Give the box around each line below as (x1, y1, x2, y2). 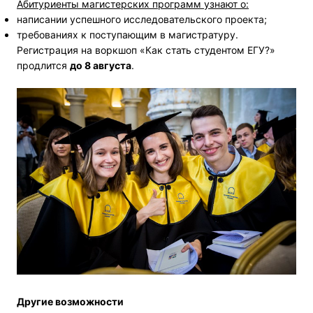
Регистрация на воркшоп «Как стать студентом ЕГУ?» (17, 44, 275, 57)
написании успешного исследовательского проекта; (17, 13, 267, 26)
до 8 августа (70, 59, 131, 72)
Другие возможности (17, 295, 124, 307)
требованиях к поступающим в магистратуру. (17, 29, 238, 41)
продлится (17, 59, 70, 72)
